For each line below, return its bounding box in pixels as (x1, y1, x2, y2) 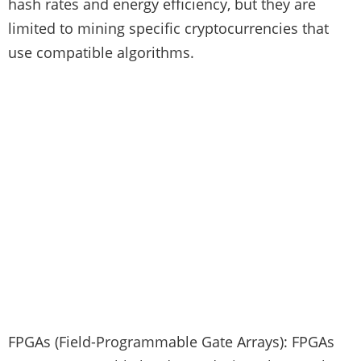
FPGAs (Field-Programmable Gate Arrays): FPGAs (8, 331, 334, 351)
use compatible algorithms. (8, 42, 194, 62)
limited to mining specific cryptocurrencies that (8, 18, 329, 38)
